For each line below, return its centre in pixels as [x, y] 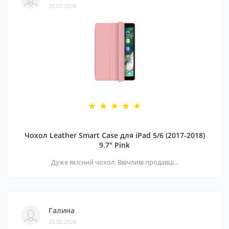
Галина [62, 210]
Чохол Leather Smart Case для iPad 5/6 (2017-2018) [114, 135]
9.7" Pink [114, 145]
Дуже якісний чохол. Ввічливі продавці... [114, 162]
